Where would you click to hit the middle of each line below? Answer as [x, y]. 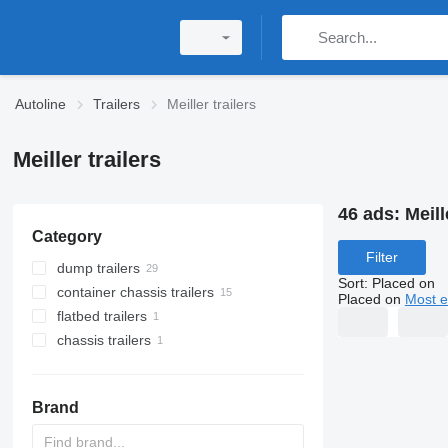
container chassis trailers [135, 292]
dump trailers [98, 268]
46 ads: [371, 214]
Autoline [40, 104]
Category [66, 236]
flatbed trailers [101, 316]
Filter [381, 257]
